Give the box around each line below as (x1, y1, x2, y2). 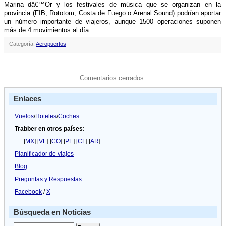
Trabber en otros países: (15, 125, 85, 133)
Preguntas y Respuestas (15, 176, 82, 183)
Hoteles (35, 112, 56, 120)
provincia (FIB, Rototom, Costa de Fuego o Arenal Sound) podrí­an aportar (4, 9, 221, 17)
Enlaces (14, 95, 41, 103)
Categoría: (9, 41, 36, 47)
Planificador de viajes (15, 150, 74, 158)
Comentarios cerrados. (79, 74, 146, 82)
